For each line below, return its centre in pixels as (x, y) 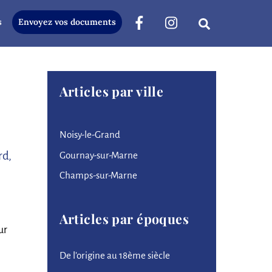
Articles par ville (111, 91)
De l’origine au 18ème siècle (114, 256)
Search (225, 22)
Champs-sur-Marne (98, 175)
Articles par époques (124, 219)
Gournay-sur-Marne (98, 155)
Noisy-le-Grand (90, 135)
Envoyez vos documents (67, 22)
